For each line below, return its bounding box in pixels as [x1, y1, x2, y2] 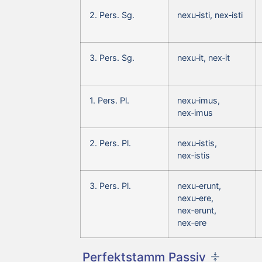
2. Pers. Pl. [89, 137, 131, 148]
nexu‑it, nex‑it [177, 52, 230, 63]
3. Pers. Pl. [89, 180, 131, 191]
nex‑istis [177, 150, 210, 160]
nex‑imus [177, 107, 213, 118]
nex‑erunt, [177, 205, 216, 215]
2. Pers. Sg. [89, 9, 135, 20]
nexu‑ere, [177, 192, 213, 203]
